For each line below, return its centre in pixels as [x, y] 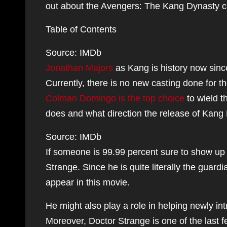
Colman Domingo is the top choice [115, 98]
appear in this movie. [88, 182]
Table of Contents [81, 29]
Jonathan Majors [81, 68]
